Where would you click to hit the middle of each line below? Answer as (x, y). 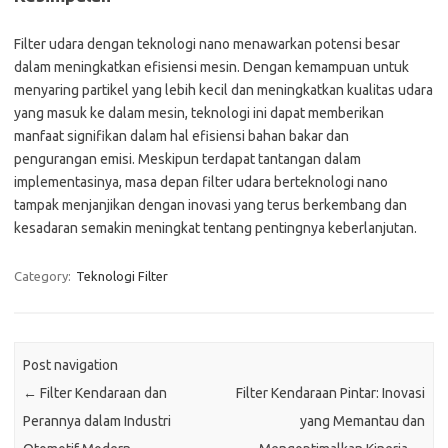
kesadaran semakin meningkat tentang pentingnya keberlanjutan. (215, 228)
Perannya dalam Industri (97, 421)
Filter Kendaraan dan (102, 393)
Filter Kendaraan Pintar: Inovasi (330, 393)
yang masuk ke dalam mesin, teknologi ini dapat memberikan (199, 113)
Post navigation (71, 365)
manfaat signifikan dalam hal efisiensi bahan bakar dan (181, 136)
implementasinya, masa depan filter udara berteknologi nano (201, 182)
